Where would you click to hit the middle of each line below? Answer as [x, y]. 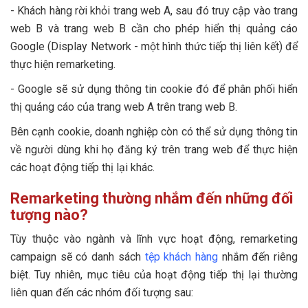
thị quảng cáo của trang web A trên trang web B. [124, 107]
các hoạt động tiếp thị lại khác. [82, 168]
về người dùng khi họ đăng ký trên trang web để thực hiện [154, 150]
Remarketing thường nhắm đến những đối [152, 199]
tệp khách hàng [181, 257]
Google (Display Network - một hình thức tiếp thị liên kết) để [154, 47]
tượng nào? [49, 215]
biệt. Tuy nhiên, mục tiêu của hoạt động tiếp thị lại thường [154, 275]
